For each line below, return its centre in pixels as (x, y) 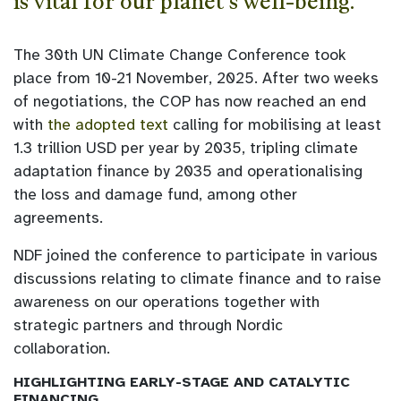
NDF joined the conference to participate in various (196, 255)
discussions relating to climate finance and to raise (197, 278)
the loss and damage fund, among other (155, 194)
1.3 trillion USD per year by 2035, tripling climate (186, 147)
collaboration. (64, 348)
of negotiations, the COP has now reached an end (190, 101)
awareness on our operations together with (166, 301)
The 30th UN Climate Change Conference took (180, 54)
